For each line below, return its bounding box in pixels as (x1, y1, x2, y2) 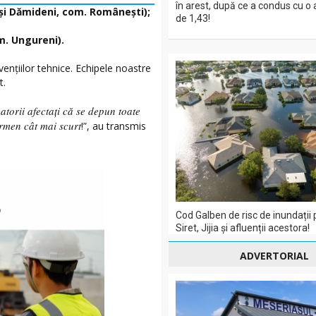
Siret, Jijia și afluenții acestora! (176, 222, 310, 233)
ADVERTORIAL (240, 249, 309, 262)
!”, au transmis (81, 119, 146, 133)
